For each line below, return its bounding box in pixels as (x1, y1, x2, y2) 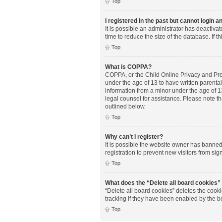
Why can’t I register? (105, 133, 163, 140)
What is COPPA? (105, 63, 152, 70)
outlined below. (105, 103, 146, 110)
